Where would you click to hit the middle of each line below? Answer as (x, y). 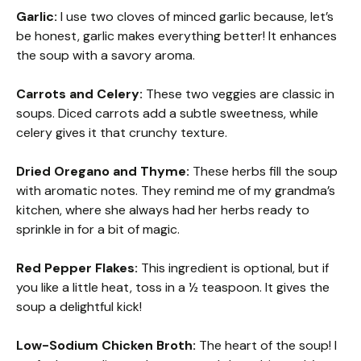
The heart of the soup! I (266, 345)
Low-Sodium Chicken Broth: (106, 345)
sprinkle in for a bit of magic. (98, 229)
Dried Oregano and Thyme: (103, 171)
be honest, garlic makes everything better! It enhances (176, 35)
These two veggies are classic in (239, 93)
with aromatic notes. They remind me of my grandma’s (176, 190)
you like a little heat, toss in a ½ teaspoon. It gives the (173, 287)
